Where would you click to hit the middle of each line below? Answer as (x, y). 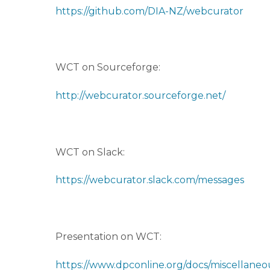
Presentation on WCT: (108, 236)
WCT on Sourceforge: (108, 67)
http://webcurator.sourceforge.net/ (140, 95)
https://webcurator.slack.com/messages (150, 180)
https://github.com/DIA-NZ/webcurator (149, 11)
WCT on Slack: (90, 152)
